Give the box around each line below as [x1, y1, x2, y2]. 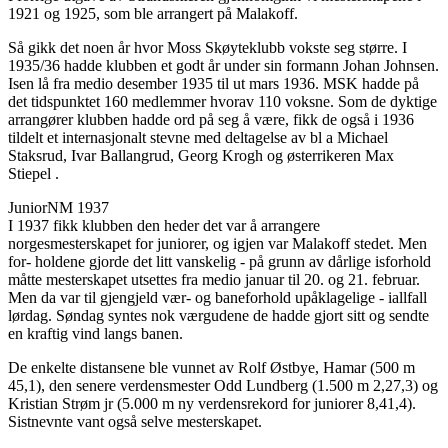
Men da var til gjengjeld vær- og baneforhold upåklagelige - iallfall [8, 289, 427, 307]
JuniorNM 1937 [8, 199, 109, 217]
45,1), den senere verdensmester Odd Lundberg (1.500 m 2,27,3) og [8, 377, 438, 395]
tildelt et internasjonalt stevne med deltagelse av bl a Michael [8, 129, 388, 147]
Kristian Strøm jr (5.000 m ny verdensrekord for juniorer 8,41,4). [8, 395, 416, 413]
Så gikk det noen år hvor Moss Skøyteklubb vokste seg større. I [8, 39, 407, 57]
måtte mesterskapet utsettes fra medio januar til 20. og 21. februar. [8, 271, 420, 289]
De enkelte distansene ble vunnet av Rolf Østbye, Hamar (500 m [8, 359, 415, 377]
